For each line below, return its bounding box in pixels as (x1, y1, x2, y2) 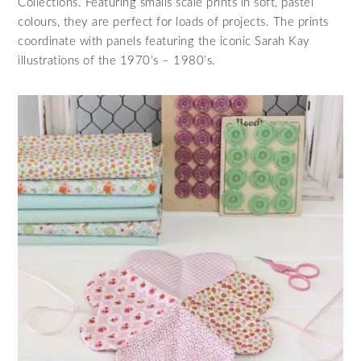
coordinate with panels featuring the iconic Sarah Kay (18, 35, 310, 48)
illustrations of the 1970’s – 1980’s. (18, 54, 216, 67)
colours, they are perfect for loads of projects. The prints (18, 15, 329, 28)
